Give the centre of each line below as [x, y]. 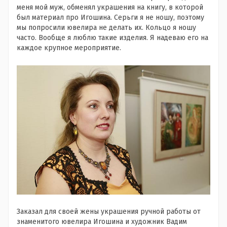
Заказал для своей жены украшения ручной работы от [109, 211]
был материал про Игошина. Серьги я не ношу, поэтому [110, 18]
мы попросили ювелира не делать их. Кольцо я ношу [106, 28]
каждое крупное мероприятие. [69, 48]
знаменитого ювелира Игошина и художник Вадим [102, 221]
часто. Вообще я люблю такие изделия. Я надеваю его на [112, 38]
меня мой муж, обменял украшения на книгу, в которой [110, 8]
